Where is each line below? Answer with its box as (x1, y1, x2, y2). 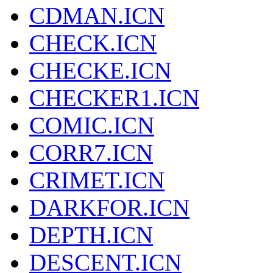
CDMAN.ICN (29, 2, 165, 29)
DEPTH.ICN (29, 222, 153, 249)
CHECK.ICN (29, 30, 157, 57)
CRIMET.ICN (29, 167, 165, 194)
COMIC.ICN (29, 112, 154, 139)
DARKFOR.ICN (29, 194, 190, 221)
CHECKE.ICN (29, 57, 171, 84)
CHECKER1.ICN (29, 85, 199, 112)
